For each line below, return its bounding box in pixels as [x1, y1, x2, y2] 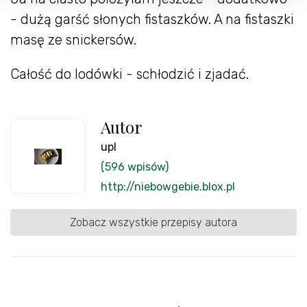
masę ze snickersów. [10, 31, 136, 48]
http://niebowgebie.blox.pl [101, 180, 235, 193]
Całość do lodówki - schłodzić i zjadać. [10, 65, 249, 82]
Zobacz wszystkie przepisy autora [70, 215, 237, 229]
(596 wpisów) [101, 160, 169, 173]
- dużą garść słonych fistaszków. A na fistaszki [10, 10, 294, 27]
